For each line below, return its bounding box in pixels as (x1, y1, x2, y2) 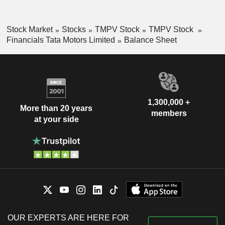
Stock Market (6, 25, 53, 34)
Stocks (61, 25, 86, 34)
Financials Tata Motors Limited (6, 35, 115, 44)
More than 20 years (20, 104, 92, 113)
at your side (34, 115, 79, 124)
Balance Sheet (124, 35, 177, 44)
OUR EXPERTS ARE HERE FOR (8, 213, 129, 222)
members (151, 108, 187, 118)
